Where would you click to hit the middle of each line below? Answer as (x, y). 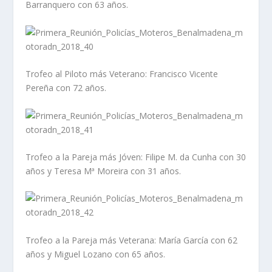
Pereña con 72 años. (66, 88)
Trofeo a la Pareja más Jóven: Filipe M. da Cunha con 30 (136, 157)
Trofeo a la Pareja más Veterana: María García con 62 (132, 240)
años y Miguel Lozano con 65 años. (96, 254)
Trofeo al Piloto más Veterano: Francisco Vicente (122, 74)
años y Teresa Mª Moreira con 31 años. (104, 171)
